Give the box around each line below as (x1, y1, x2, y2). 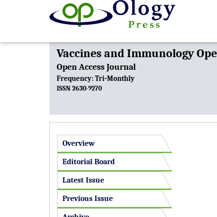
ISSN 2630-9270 (57, 85, 102, 92)
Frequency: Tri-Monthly (57, 74, 135, 83)
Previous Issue (62, 194, 113, 203)
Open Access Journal (57, 62, 136, 72)
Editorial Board (62, 157, 115, 166)
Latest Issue (62, 176, 104, 185)
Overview (62, 139, 94, 148)
